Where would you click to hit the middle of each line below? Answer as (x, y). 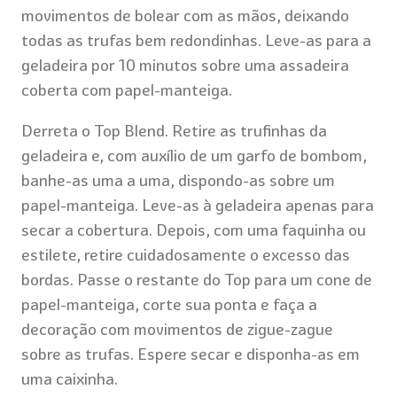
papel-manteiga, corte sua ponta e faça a (169, 304)
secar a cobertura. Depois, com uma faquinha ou (194, 230)
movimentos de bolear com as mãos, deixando (185, 15)
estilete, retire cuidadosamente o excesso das (186, 254)
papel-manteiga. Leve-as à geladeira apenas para (198, 205)
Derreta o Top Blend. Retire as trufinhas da (174, 130)
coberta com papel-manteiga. (127, 90)
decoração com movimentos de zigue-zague (177, 329)
